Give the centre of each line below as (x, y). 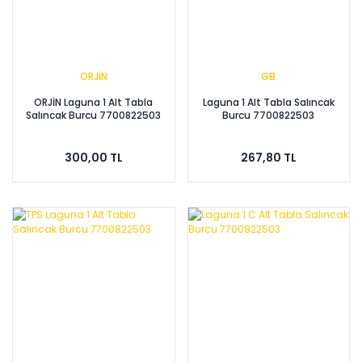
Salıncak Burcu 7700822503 (94, 115)
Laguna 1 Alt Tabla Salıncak (268, 102)
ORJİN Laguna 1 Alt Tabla (94, 102)
